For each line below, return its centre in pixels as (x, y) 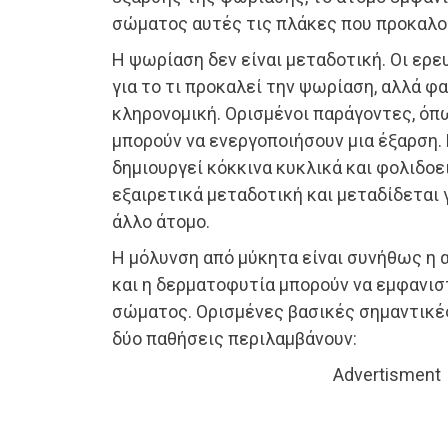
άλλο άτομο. (161, 222)
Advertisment (387, 375)
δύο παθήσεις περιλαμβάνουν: (234, 339)
